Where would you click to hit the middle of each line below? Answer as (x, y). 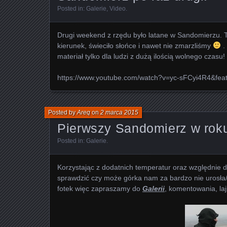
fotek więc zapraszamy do (100, 188)
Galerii (154, 188)
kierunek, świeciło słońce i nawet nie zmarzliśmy (135, 45)
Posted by (63, 112)
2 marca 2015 (119, 112)
